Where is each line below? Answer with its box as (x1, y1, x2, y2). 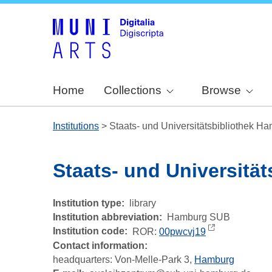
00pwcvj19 (159, 226, 206, 237)
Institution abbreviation (53, 212, 159, 223)
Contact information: (53, 240, 148, 251)
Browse (201, 84, 241, 97)
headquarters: (53, 254, 115, 265)
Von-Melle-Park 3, (115, 254, 194, 265)
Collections (104, 84, 161, 97)
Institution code (53, 226, 124, 237)
